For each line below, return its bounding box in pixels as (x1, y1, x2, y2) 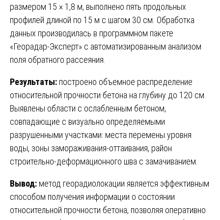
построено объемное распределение (57, 76, 192, 87)
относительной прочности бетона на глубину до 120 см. (10, 89, 206, 100)
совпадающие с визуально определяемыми (10, 116, 165, 127)
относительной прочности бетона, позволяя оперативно (10, 204, 206, 215)
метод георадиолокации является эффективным (37, 178, 209, 189)
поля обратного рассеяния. (10, 54, 106, 65)
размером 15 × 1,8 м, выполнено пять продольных (10, 1, 186, 12)
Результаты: (10, 76, 57, 87)
